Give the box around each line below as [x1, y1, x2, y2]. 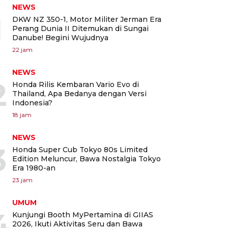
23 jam [12, 176, 33, 184]
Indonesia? [12, 98, 52, 107]
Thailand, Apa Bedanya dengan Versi [12, 89, 147, 98]
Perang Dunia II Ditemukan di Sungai [12, 23, 149, 33]
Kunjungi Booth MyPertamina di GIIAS [12, 210, 153, 219]
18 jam [12, 110, 32, 119]
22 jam [12, 45, 33, 53]
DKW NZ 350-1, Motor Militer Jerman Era [12, 14, 161, 24]
